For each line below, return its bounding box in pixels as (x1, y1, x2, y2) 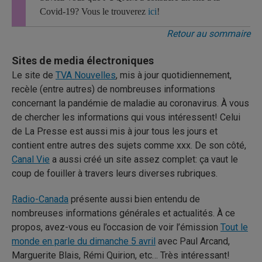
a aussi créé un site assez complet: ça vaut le (50, 154, 238, 165)
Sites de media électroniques (12, 54, 154, 67)
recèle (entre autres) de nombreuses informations (12, 84, 215, 95)
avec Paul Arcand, (156, 236, 230, 247)
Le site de (12, 70, 56, 81)
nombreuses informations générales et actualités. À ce (12, 208, 235, 219)
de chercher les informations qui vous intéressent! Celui (12, 112, 240, 123)
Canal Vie (12, 154, 50, 165)
